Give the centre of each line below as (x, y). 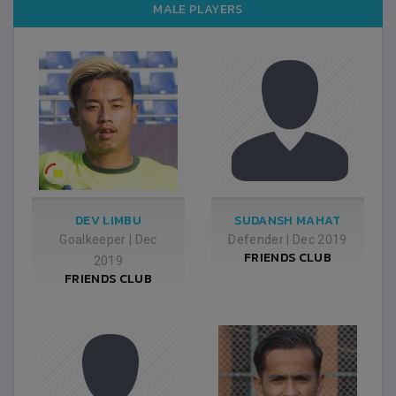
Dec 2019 (320, 240)
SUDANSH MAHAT (288, 221)
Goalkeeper (93, 240)
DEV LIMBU (108, 221)
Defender (256, 240)
